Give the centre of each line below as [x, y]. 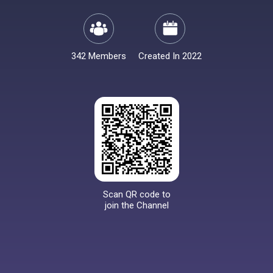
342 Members [99, 56]
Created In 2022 [170, 56]
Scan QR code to [136, 194]
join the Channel [136, 205]
